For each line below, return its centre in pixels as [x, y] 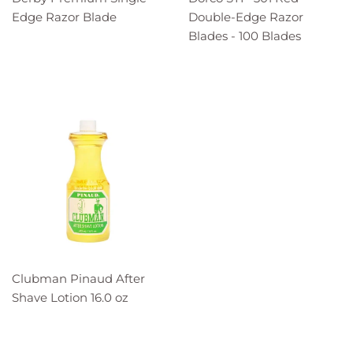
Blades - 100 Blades [245, 35]
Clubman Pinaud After [78, 278]
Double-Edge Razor [246, 17]
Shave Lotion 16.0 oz [70, 297]
